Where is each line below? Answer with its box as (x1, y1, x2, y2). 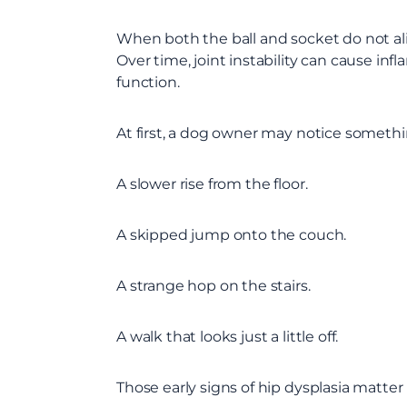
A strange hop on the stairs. (116, 276, 311, 294)
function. (116, 73, 180, 91)
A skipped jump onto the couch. (116, 225, 347, 243)
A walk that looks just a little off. (116, 327, 339, 345)
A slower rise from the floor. (116, 174, 308, 193)
